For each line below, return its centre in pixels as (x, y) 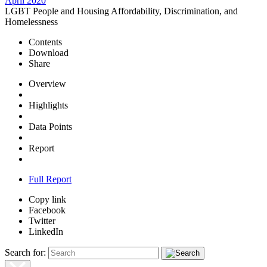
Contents (45, 42)
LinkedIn (46, 232)
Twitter (42, 221)
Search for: (25, 252)
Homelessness (31, 22)
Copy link (47, 199)
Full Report (50, 179)
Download (49, 53)
